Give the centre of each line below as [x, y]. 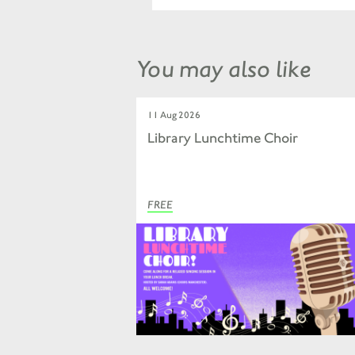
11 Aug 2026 [174, 115]
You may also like [223, 69]
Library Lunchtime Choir [222, 137]
